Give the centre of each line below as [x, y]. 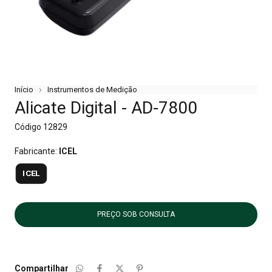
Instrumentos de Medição [92, 90]
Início [24, 90]
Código [28, 127]
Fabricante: [37, 151]
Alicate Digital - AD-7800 [106, 108]
